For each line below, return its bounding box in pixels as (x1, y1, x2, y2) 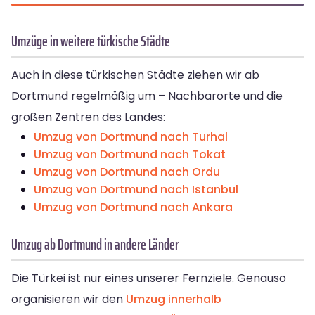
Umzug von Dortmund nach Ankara (34, 199, 233, 216)
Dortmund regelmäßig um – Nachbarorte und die (11, 88, 283, 105)
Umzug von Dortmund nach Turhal (34, 129, 228, 146)
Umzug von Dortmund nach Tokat (34, 146, 226, 163)
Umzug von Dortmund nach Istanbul (34, 181, 238, 198)
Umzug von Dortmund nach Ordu (34, 164, 220, 181)
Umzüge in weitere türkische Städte (11, 30, 170, 53)
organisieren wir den (11, 291, 126, 308)
